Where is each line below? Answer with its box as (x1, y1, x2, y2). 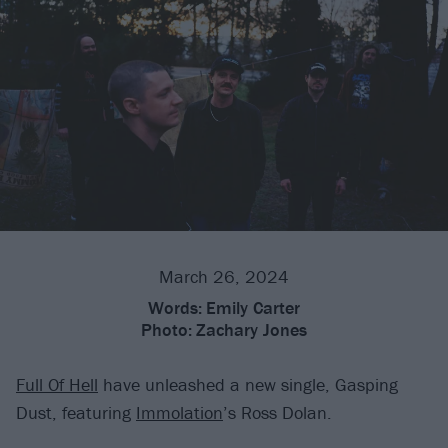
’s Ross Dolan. (223, 401, 332, 425)
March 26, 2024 (159, 265, 289, 289)
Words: (148, 296, 202, 320)
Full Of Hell (16, 373, 98, 397)
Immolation (136, 401, 223, 425)
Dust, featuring (16, 401, 136, 425)
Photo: (141, 318, 192, 342)
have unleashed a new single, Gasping (98, 373, 398, 397)
